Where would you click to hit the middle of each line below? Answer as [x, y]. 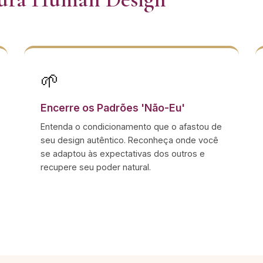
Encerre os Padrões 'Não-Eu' [113, 108]
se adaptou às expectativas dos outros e [123, 154]
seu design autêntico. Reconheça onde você [130, 140]
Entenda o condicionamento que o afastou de [131, 127]
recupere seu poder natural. [96, 167]
